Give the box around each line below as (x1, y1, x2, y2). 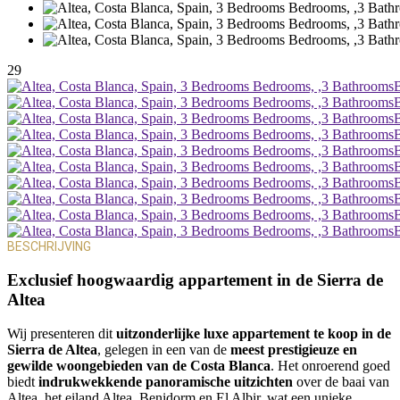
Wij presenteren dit (7, 326, 116, 342)
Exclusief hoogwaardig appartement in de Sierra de (7, 270, 383, 289)
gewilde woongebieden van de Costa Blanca (7, 358, 271, 374)
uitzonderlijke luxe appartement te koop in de (116, 326, 391, 342)
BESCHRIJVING (7, 239, 91, 254)
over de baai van (293, 374, 389, 390)
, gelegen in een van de (97, 342, 230, 358)
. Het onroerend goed (271, 358, 390, 374)
